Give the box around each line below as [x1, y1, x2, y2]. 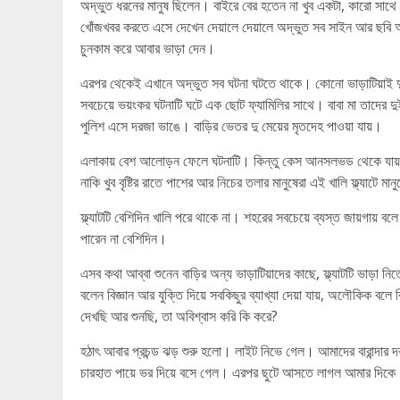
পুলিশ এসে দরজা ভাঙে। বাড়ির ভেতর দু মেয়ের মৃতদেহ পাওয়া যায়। [80, 116, 382, 136]
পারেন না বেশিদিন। [80, 229, 167, 248]
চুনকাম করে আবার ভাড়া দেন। [80, 38, 215, 58]
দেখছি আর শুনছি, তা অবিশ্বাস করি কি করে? [80, 306, 278, 326]
